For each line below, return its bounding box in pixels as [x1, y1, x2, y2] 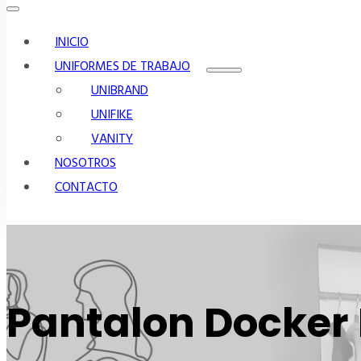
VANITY [91, 129, 133, 150]
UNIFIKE [91, 105, 133, 126]
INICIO [55, 32, 89, 53]
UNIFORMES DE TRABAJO [55, 56, 190, 77]
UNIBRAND [91, 81, 148, 102]
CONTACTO [55, 177, 118, 198]
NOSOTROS [55, 153, 116, 174]
